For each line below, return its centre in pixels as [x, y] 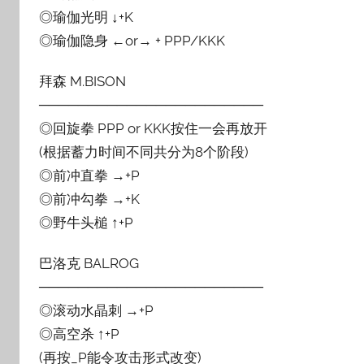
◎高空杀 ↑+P [79, 334]
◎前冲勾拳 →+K [89, 199]
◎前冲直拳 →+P [89, 175]
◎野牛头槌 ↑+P [86, 223]
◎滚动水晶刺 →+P [96, 311]
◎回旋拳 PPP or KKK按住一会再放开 [153, 128]
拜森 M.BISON [82, 81]
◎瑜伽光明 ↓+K [86, 17]
